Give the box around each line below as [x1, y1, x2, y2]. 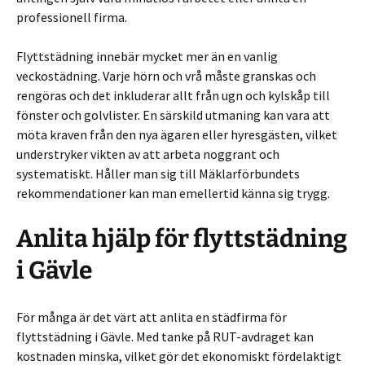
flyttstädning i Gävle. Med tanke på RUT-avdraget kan [16, 328, 314, 345]
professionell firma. [16, 9, 127, 25]
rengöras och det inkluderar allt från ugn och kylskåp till [16, 87, 330, 103]
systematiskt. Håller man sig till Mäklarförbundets [16, 165, 300, 182]
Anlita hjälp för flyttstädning [16, 224, 347, 253]
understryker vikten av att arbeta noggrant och [16, 146, 279, 162]
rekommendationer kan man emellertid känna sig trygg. [16, 185, 330, 201]
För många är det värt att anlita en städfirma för [16, 309, 287, 325]
